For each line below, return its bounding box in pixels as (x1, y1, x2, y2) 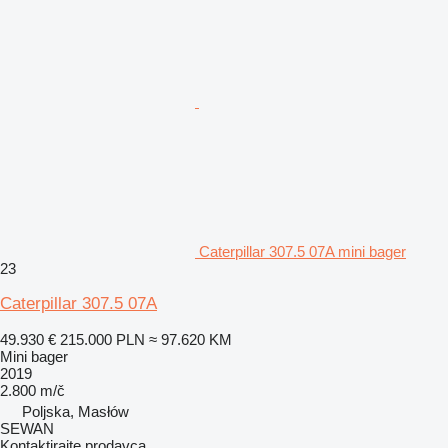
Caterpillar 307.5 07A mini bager (199, 242, 406, 260)
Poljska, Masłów (22, 402, 129, 420)
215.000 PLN (60, 330, 145, 348)
